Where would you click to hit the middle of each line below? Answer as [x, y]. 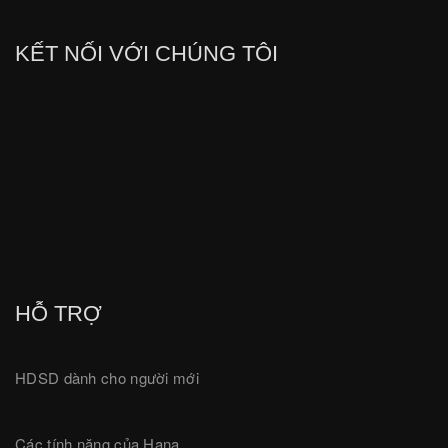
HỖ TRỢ [58, 314]
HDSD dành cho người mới [107, 378]
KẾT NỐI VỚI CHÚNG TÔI [146, 54]
